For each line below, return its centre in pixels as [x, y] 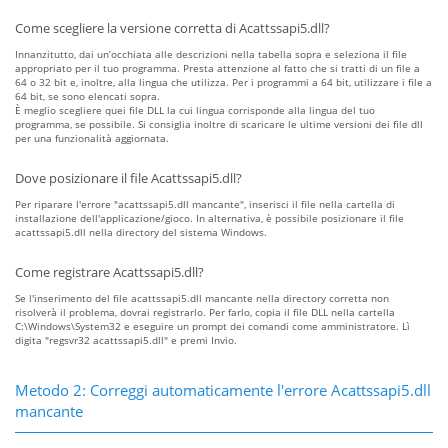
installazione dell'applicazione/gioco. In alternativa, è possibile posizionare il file [209, 218]
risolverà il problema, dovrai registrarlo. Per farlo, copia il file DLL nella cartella [205, 312]
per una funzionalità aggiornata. [92, 138]
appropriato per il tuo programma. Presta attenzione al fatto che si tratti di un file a [217, 68]
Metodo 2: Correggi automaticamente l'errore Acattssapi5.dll [223, 390]
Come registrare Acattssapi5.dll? [109, 273]
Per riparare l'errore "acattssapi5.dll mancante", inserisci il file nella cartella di [205, 204]
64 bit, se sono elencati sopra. [87, 96]
